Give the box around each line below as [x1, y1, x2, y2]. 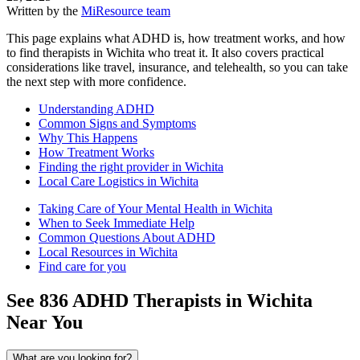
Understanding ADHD [39, 102, 154, 117]
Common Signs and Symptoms [39, 117, 196, 131]
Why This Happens [39, 131, 137, 145]
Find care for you [39, 260, 126, 274]
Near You [6, 312, 83, 333]
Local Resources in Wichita [39, 245, 178, 260]
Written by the [6, 4, 78, 18]
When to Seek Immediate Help [39, 216, 194, 231]
